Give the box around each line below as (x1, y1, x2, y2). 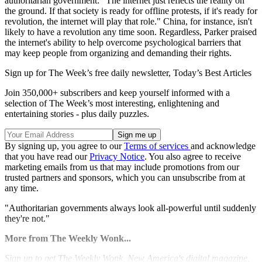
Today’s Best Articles (173, 67, 251, 78)
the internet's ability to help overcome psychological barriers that (5, 37, 241, 47)
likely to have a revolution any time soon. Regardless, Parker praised (5, 26, 257, 37)
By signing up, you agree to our (5, 140, 124, 151)
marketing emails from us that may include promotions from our (5, 161, 239, 172)
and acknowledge (191, 140, 256, 151)
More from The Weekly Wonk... (5, 233, 131, 243)
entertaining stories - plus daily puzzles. (5, 108, 149, 119)
